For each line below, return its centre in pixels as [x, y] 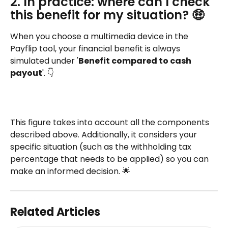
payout [26, 73]
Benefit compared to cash [136, 61]
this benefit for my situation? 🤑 [107, 15]
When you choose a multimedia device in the [100, 37]
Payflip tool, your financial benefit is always [96, 49]
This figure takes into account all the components [111, 122]
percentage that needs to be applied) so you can [110, 159]
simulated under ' [44, 61]
